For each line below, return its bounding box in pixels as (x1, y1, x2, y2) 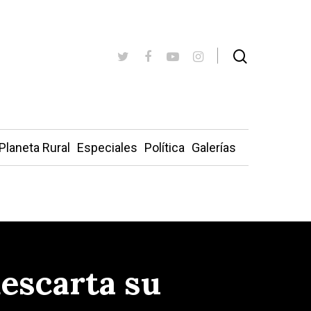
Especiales (76, 140, 137, 155)
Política (144, 140, 185, 155)
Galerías (191, 140, 236, 155)
